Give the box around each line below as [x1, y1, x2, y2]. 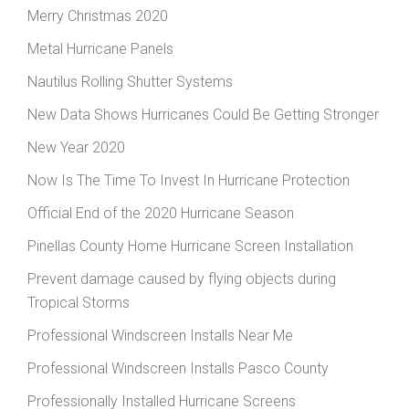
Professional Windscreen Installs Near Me [27, 326, 293, 344]
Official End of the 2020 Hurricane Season [27, 204, 294, 222]
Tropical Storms [27, 293, 130, 311]
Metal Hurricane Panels [27, 39, 173, 58]
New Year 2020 [27, 138, 125, 156]
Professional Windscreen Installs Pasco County [27, 359, 329, 377]
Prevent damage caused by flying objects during [27, 269, 336, 288]
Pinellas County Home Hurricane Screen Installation [27, 236, 353, 255]
